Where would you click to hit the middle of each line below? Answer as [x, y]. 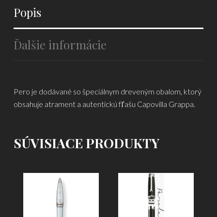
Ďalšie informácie [60, 44]
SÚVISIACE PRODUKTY [87, 143]
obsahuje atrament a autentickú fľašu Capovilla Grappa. [105, 104]
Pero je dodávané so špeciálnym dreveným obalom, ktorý [108, 91]
